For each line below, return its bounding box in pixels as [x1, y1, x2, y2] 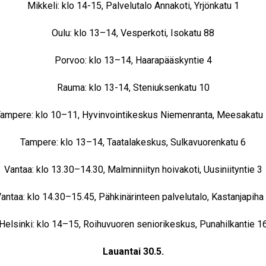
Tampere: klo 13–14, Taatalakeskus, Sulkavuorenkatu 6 [20, 137, 246, 148]
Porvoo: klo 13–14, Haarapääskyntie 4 [54, 55, 212, 66]
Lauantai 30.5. [102, 246, 164, 257]
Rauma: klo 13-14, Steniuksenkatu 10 [56, 82, 210, 93]
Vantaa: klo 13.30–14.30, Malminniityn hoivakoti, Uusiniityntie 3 [4, 164, 262, 175]
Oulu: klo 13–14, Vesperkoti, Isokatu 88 [52, 27, 214, 39]
